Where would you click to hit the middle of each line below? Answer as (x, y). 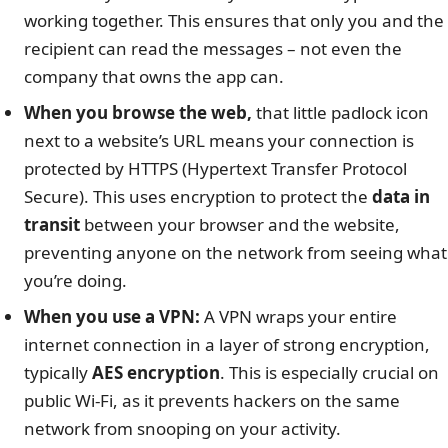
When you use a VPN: (112, 317)
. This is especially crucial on (329, 373)
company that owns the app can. (154, 77)
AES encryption (156, 373)
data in (401, 197)
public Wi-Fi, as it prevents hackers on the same (212, 401)
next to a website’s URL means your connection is (219, 141)
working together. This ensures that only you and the (234, 21)
